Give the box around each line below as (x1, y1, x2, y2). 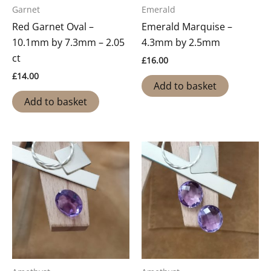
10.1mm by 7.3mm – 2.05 (12, 35, 125, 49)
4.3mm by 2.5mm (142, 35, 220, 49)
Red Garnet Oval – (12, 19, 94, 33)
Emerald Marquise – (142, 19, 232, 33)
